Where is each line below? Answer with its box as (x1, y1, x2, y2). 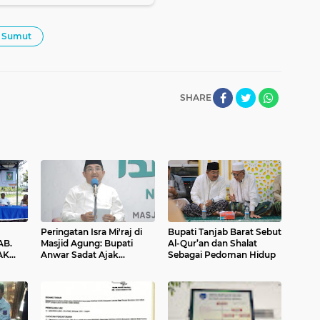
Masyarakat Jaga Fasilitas (41, 261, 149, 272)
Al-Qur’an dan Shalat (167, 238, 257, 249)
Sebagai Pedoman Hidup (167, 249, 276, 261)
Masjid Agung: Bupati (41, 238, 133, 249)
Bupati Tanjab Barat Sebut (167, 226, 281, 238)
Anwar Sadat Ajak (41, 249, 119, 261)
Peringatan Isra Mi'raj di (41, 226, 142, 238)
